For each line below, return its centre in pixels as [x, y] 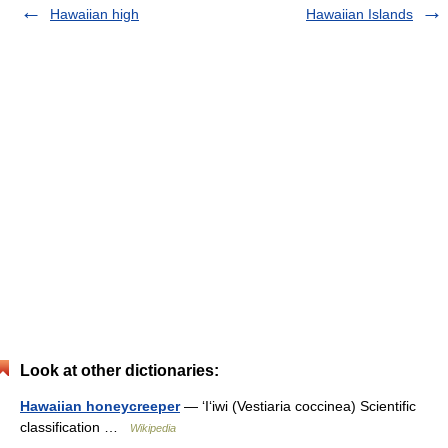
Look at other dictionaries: [119, 370]
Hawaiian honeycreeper [100, 406]
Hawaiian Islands [359, 14]
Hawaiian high [94, 14]
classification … [75, 427]
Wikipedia [153, 428]
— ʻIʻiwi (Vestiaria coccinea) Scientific [298, 406]
